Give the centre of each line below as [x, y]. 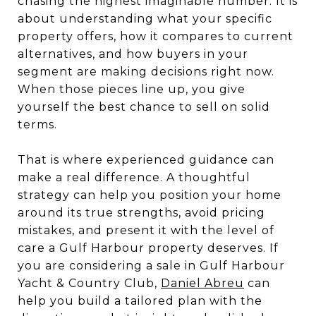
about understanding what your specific [145, 18]
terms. [37, 124]
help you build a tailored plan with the [140, 300]
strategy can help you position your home [150, 195]
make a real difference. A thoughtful [134, 177]
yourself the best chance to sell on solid [144, 107]
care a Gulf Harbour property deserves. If [148, 248]
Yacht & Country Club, [89, 283]
